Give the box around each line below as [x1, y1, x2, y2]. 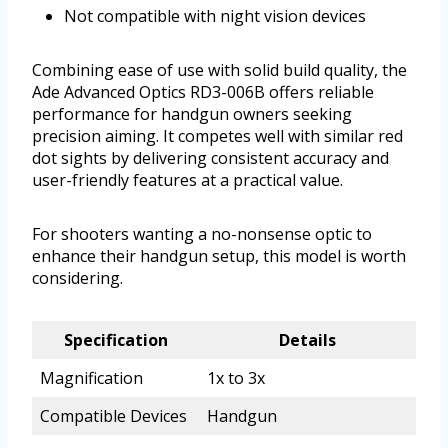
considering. [32, 267, 123, 290]
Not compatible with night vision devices [64, 5, 366, 28]
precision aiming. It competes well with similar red [32, 125, 403, 148]
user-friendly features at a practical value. [32, 169, 343, 192]
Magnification [40, 367, 143, 390]
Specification [63, 329, 168, 352]
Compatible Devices [40, 405, 187, 428]
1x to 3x [207, 367, 265, 390]
